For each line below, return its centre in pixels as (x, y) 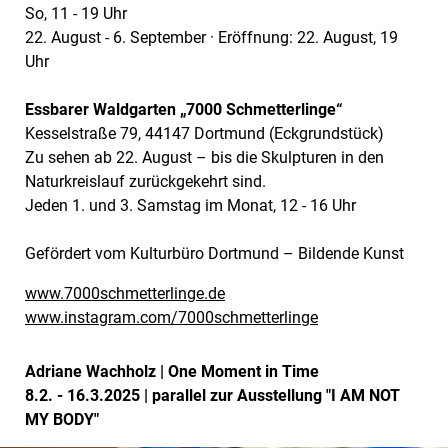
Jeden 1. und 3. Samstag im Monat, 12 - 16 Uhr (190, 205)
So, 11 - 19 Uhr (76, 13)
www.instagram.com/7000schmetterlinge (171, 317)
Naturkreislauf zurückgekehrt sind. (145, 181)
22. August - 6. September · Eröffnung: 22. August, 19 (211, 37)
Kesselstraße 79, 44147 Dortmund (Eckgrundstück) (204, 133)
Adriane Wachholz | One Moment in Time (172, 371)
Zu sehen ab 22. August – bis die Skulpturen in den (204, 157)
